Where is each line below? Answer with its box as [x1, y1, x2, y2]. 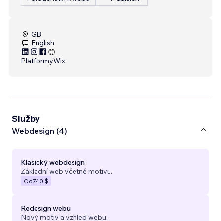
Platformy [21, 56, 53, 65]
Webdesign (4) [12, 126, 67, 136]
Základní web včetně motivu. [21, 166, 112, 176]
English [31, 38, 54, 47]
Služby [12, 112, 40, 124]
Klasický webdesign [21, 157, 85, 167]
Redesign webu [21, 203, 71, 213]
